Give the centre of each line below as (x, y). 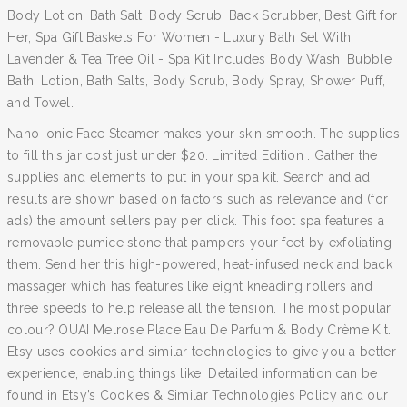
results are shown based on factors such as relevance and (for (198, 199)
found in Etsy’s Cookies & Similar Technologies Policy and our (198, 395)
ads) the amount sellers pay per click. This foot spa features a (196, 221)
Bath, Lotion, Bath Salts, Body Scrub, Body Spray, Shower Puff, (197, 81)
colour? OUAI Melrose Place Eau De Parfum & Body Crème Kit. (199, 330)
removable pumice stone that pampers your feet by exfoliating (199, 243)
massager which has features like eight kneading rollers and (190, 286)
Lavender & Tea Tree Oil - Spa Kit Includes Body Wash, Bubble (199, 59)
